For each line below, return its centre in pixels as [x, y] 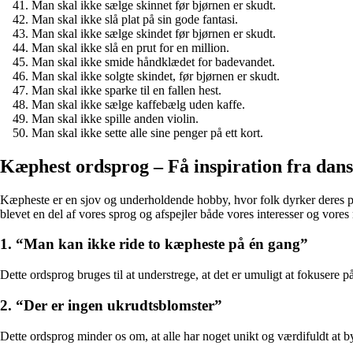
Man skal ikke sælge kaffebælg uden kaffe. [138, 104]
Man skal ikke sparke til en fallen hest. [126, 90]
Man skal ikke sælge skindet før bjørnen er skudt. [154, 33]
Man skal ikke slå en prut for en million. [130, 47]
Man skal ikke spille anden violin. [115, 118]
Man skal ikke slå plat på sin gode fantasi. [135, 19]
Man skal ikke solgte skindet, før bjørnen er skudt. [156, 76]
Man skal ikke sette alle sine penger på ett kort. [147, 132]
